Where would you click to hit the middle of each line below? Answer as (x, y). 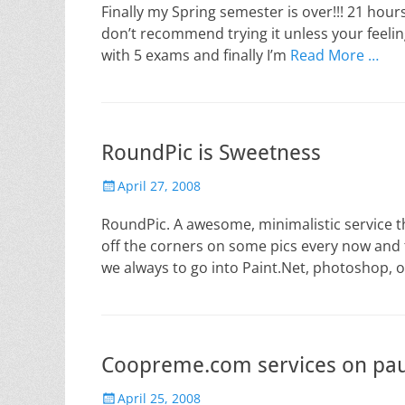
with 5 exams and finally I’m (196, 55)
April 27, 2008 (159, 186)
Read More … (334, 55)
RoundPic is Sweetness (211, 153)
